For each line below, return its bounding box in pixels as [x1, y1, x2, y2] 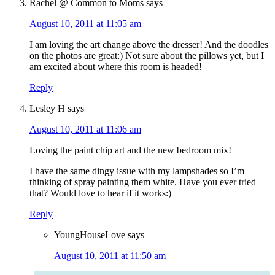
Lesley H [29, 103, 65, 114]
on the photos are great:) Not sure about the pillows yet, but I [29, 50, 264, 61]
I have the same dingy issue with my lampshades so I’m [29, 166, 244, 177]
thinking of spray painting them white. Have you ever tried [29, 177, 256, 188]
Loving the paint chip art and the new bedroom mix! [29, 145, 231, 156]
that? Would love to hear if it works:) [29, 188, 171, 199]
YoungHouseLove [54, 230, 125, 241]
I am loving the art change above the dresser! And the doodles [29, 39, 268, 50]
